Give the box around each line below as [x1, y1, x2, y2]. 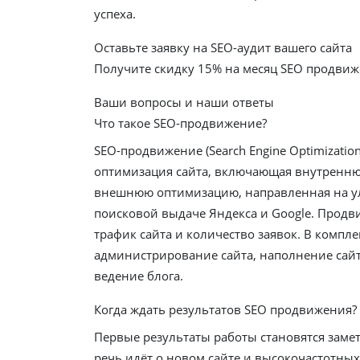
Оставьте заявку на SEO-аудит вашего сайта [94, 39, 352, 55]
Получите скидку [94, 59, 198, 76]
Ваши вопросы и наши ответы [94, 93, 274, 110]
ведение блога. [94, 267, 183, 284]
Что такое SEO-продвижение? [94, 114, 267, 131]
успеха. [94, 5, 136, 22]
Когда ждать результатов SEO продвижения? [94, 301, 357, 317]
